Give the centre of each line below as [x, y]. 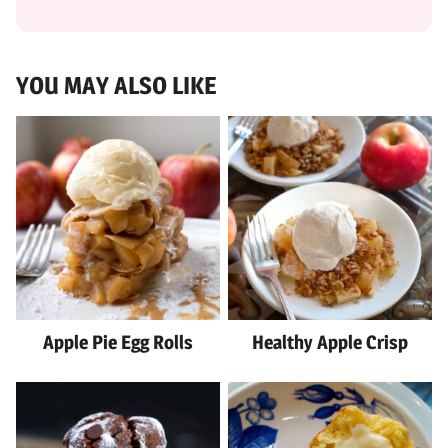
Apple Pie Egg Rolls [118, 343]
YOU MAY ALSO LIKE [116, 86]
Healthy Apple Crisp [330, 343]
